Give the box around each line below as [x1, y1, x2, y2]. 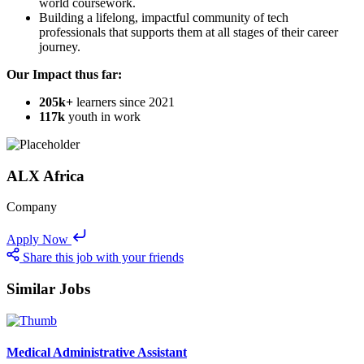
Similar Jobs [6, 279, 90, 297]
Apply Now [6, 232, 68, 247]
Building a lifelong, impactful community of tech [39, 10, 288, 24]
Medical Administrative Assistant [6, 344, 187, 359]
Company [6, 200, 57, 214]
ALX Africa [6, 167, 84, 184]
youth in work [65, 109, 141, 123]
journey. [39, 39, 80, 54]
